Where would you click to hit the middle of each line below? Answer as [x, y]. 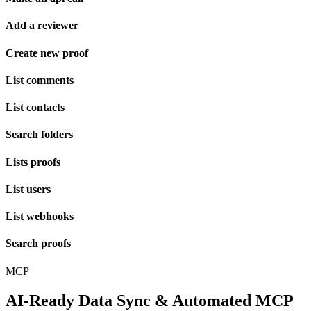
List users [28, 189]
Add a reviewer [42, 26]
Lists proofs [33, 162]
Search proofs [38, 244]
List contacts [35, 108]
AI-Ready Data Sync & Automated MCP [149, 300]
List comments [40, 80]
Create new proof [47, 53]
